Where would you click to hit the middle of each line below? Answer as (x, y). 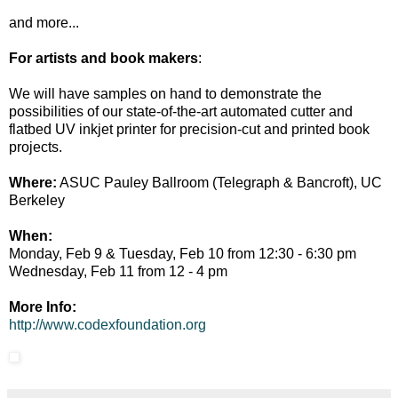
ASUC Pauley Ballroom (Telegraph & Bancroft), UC (219, 183)
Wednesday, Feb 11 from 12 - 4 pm (118, 272)
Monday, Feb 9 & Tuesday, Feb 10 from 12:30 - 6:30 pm (183, 254)
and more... (44, 23)
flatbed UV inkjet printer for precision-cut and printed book (189, 130)
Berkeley (37, 201)
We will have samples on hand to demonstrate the (165, 94)
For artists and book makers (103, 59)
